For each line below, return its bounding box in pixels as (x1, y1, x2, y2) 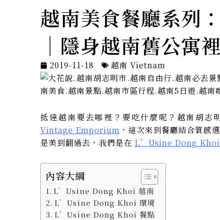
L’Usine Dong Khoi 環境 (55, 197, 156, 208)
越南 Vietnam (111, 59, 165, 71)
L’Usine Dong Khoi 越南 (54, 186, 155, 196)
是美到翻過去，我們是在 (40, 137, 135, 148)
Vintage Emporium (40, 124, 120, 136)
